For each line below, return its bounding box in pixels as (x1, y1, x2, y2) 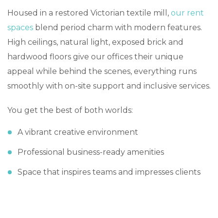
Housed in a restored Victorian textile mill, (7, 8, 171, 18)
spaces (7, 23, 33, 33)
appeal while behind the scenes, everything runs (7, 67, 197, 76)
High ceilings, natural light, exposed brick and (7, 37, 183, 47)
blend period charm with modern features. (33, 23, 202, 33)
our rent (171, 8, 204, 18)
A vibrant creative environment (18, 127, 138, 137)
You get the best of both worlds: (7, 106, 133, 115)
